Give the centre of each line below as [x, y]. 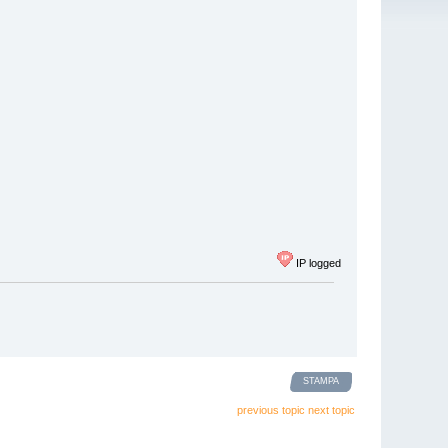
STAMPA [321, 380]
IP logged [316, 263]
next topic [331, 409]
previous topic [270, 409]
